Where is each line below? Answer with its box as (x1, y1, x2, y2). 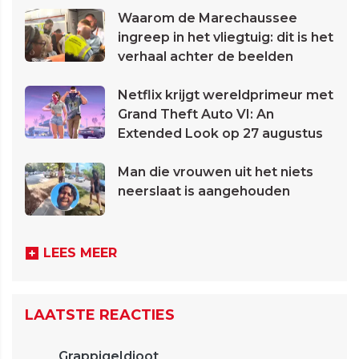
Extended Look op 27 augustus (118, 126, 323, 142)
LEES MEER (43, 245, 117, 261)
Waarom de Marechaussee (118, 10, 297, 26)
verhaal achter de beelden (118, 49, 293, 65)
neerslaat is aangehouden (118, 184, 290, 200)
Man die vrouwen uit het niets (118, 164, 313, 180)
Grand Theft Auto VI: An (118, 107, 274, 123)
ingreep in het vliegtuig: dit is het (118, 30, 333, 46)
